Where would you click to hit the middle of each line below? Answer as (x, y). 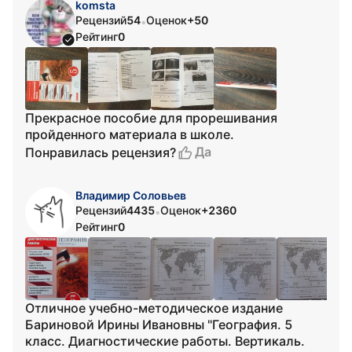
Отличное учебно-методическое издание (154, 308)
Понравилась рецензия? (101, 152)
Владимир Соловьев (131, 195)
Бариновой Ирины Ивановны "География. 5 (159, 324)
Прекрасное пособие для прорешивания (151, 118)
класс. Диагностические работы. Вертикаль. (165, 341)
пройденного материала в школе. (130, 134)
